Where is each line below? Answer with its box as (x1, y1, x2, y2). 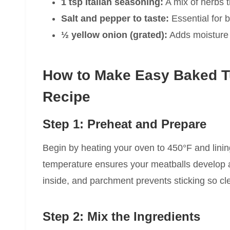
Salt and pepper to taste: (61, 13, 169, 24)
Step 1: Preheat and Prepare (43, 117, 206, 131)
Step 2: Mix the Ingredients (43, 209, 200, 224)
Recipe (43, 89, 90, 105)
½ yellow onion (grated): (61, 30, 167, 41)
